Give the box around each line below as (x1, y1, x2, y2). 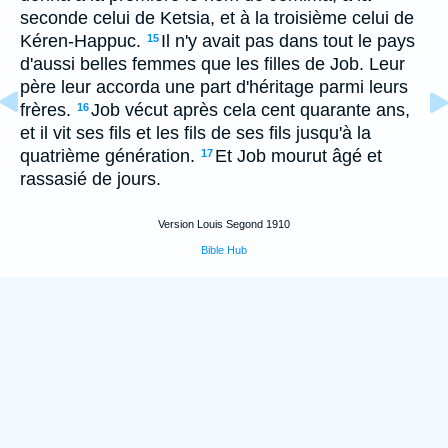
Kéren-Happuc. (20, 31, 141, 51)
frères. (20, 100, 71, 120)
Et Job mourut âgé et (215, 146, 382, 166)
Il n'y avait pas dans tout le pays (161, 31, 415, 51)
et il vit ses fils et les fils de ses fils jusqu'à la (20, 123, 371, 143)
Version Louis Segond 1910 (158, 218, 290, 230)
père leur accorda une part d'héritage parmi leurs (20, 77, 408, 97)
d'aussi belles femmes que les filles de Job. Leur (20, 54, 405, 74)
